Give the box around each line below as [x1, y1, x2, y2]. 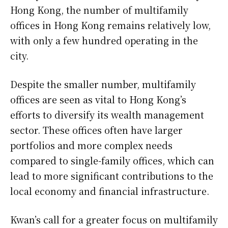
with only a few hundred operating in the [10, 33, 198, 47]
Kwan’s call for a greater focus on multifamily [10, 212, 218, 226]
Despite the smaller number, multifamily [10, 77, 196, 91]
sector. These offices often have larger [10, 123, 183, 136]
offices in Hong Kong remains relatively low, [10, 18, 211, 32]
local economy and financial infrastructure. [10, 184, 209, 197]
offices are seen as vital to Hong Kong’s [10, 92, 186, 106]
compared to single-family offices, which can [10, 153, 214, 167]
